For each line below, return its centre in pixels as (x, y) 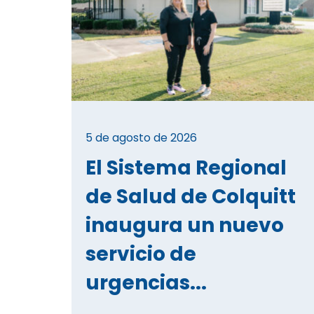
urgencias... (146, 282)
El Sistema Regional (186, 168)
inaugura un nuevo (185, 225)
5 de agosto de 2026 (141, 137)
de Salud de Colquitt (191, 196)
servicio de (141, 254)
